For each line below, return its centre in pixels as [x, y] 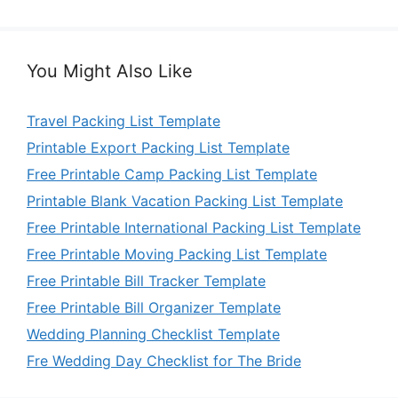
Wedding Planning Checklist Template [153, 334]
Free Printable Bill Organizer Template [154, 307]
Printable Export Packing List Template [158, 147]
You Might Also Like [110, 71]
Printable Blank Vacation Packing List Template [185, 200]
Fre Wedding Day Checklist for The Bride [164, 360]
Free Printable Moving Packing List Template [177, 254]
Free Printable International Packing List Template [194, 227]
